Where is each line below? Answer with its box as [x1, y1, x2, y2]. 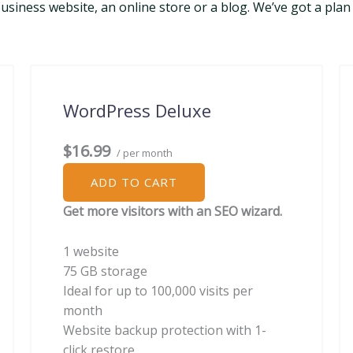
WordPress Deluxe [63, 98, 211, 122]
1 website [63, 242, 119, 260]
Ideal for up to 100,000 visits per [63, 281, 253, 299]
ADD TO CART [91, 174, 177, 190]
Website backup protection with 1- [63, 321, 266, 339]
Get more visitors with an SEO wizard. [63, 203, 282, 220]
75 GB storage [63, 262, 147, 280]
